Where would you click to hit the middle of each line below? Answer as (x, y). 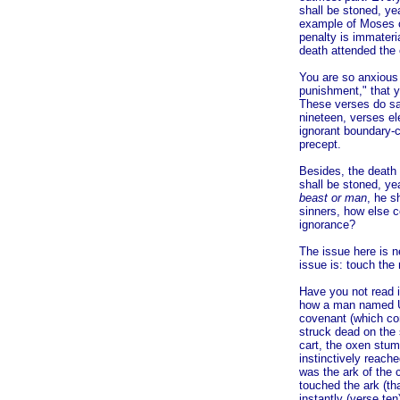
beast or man (333, 198)
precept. (320, 144)
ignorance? (327, 225)
